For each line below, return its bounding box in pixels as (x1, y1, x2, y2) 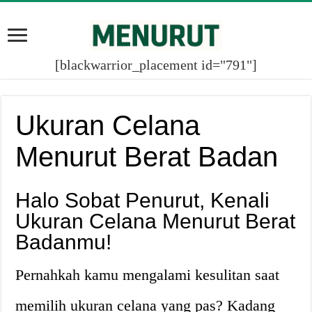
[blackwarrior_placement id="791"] (55, 56, 257, 72)
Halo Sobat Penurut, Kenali (15, 188, 270, 212)
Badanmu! (15, 230, 112, 253)
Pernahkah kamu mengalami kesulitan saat (15, 265, 280, 283)
